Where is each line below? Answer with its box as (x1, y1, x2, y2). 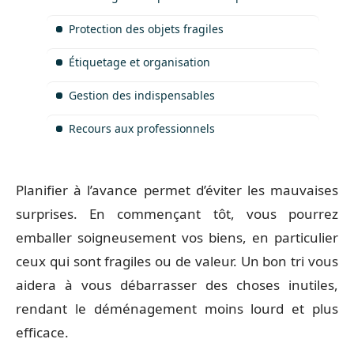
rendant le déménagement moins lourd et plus (16, 299, 338, 318)
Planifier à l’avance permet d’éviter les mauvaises (16, 181, 338, 199)
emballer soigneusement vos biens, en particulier (16, 228, 338, 247)
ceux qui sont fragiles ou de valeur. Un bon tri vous (16, 252, 338, 270)
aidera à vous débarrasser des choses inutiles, (16, 276, 338, 294)
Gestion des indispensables (69, 87, 215, 103)
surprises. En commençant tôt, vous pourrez (16, 205, 338, 223)
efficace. (16, 323, 69, 341)
